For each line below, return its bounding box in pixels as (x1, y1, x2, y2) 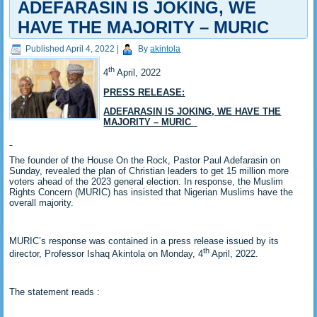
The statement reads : (9, 286, 100, 297)
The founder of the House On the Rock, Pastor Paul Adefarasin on (9, 154, 281, 166)
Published (25, 44, 65, 54)
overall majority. (9, 197, 74, 208)
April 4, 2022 (66, 44, 115, 54)
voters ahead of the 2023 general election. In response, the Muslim (9, 175, 284, 187)
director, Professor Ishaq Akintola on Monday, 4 (9, 248, 204, 259)
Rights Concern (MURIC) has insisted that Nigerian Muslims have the (9, 186, 294, 197)
